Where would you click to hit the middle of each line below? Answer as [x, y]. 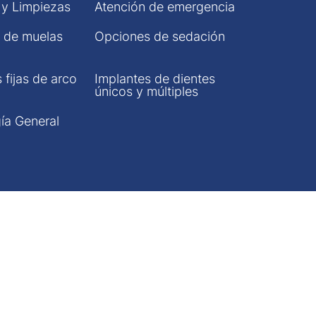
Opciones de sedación [159, 36]
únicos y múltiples [146, 91]
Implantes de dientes [154, 79]
